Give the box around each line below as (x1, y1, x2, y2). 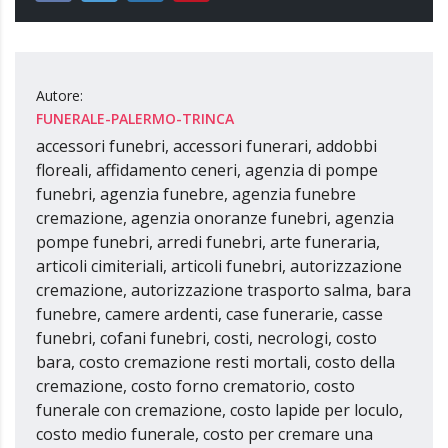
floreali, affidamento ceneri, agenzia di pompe (36, 159, 378, 181)
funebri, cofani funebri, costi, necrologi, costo (36, 327, 377, 349)
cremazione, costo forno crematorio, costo (36, 375, 355, 397)
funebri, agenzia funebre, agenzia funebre (36, 183, 356, 205)
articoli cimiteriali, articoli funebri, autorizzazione (36, 255, 402, 277)
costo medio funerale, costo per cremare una (36, 423, 373, 445)
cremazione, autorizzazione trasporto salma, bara (36, 279, 411, 301)
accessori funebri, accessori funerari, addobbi (36, 135, 377, 157)
